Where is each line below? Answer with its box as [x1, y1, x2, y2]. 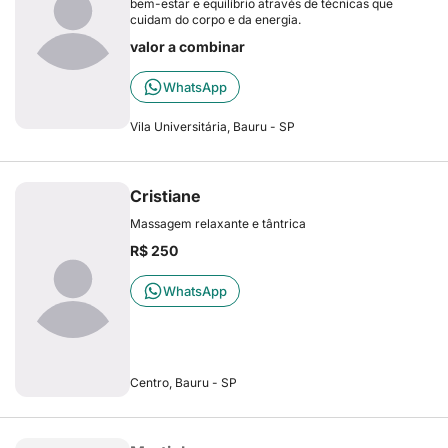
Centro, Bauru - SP [130, 375, 237, 390]
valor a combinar [130, 38, 245, 55]
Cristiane [130, 186, 201, 206]
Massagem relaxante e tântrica [130, 216, 306, 231]
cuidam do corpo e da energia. [130, 12, 301, 27]
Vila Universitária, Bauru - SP [130, 119, 295, 134]
